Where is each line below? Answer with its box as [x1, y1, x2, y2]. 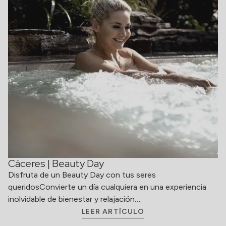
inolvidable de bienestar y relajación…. [8, 194, 142, 204]
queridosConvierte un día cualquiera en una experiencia [8, 182, 206, 192]
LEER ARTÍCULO [82, 207, 144, 216]
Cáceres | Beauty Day [8, 157, 104, 170]
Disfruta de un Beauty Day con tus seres [8, 170, 156, 180]
